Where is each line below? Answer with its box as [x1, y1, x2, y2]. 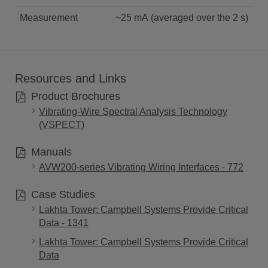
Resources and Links [15, 71, 126, 85]
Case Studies [28, 188, 95, 200]
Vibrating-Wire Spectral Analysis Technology [39, 106, 227, 117]
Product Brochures [28, 90, 120, 102]
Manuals [28, 145, 72, 158]
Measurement [20, 12, 78, 23]
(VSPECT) [39, 119, 84, 130]
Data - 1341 [39, 217, 89, 228]
